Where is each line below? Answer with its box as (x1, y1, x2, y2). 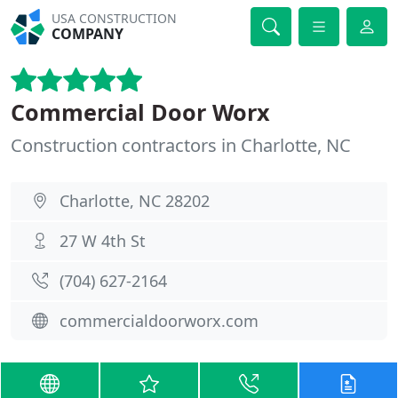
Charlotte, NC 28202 (60, 190, 210, 211)
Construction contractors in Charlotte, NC (11, 133, 351, 157)
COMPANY (52, 24, 124, 44)
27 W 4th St (60, 230, 146, 251)
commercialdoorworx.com (60, 310, 259, 331)
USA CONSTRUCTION (52, 10, 178, 27)
